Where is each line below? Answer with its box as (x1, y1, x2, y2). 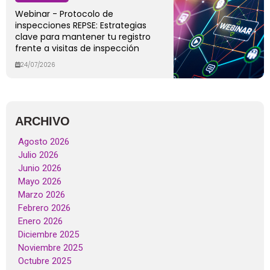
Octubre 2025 (18, 255, 71, 266)
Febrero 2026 (18, 202, 71, 213)
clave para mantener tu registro (15, 31, 151, 43)
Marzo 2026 (18, 189, 65, 200)
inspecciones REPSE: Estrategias (15, 19, 146, 31)
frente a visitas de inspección (15, 42, 139, 54)
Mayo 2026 (18, 175, 61, 187)
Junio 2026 (18, 162, 61, 174)
